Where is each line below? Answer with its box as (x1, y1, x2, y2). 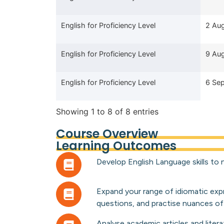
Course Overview (56, 125, 158, 142)
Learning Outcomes (56, 137, 176, 154)
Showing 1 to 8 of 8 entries (56, 106, 158, 116)
